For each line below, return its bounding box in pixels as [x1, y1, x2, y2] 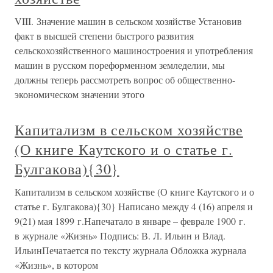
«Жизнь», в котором [15, 258, 98, 271]
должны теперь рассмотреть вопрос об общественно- [15, 73, 235, 86]
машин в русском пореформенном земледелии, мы [15, 58, 225, 71]
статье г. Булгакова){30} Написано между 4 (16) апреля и [15, 200, 253, 213]
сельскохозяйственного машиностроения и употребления [15, 44, 253, 57]
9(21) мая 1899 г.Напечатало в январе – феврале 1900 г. [15, 214, 246, 227]
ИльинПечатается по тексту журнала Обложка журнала [15, 244, 246, 257]
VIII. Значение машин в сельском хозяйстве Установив [15, 15, 242, 27]
